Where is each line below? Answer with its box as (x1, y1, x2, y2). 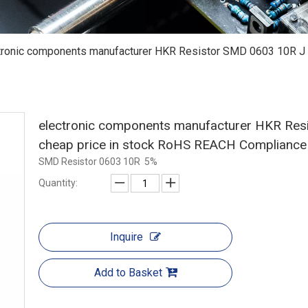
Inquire (110, 230, 143, 243)
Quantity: (38, 177, 78, 188)
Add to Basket (93, 266, 162, 279)
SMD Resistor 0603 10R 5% (38, 156, 157, 167)
